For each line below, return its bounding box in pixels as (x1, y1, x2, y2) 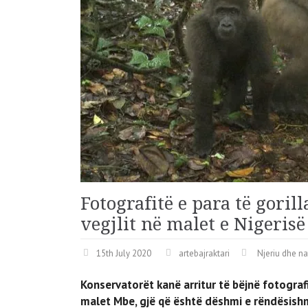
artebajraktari (179, 247, 230, 259)
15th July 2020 (96, 247, 151, 259)
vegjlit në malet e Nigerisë (80, 213, 305, 234)
